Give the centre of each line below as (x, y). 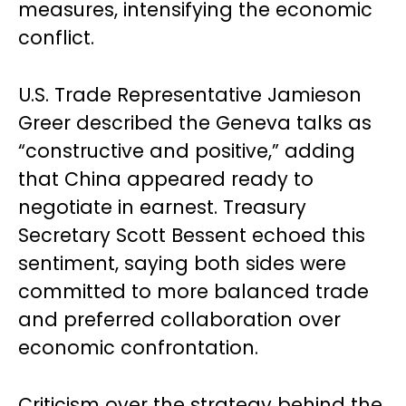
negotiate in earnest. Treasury (162, 207)
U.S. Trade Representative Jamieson (190, 94)
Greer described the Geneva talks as (195, 122)
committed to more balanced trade (193, 291)
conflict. (56, 37)
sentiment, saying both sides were (182, 263)
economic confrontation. (138, 347)
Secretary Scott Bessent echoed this (192, 235)
